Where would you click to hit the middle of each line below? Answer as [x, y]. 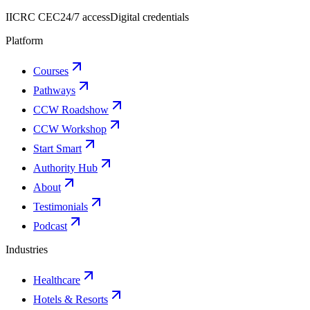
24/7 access [85, 17]
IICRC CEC [33, 17]
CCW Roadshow [71, 110]
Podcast [50, 226]
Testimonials [61, 207]
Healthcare [57, 280]
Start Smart [57, 148]
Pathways [54, 90]
